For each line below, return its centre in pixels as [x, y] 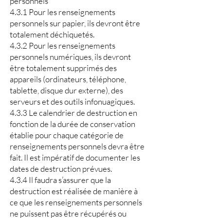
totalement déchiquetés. [52, 34]
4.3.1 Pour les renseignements [63, 12]
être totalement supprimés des [63, 68]
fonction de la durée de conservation [73, 124]
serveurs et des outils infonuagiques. [72, 101]
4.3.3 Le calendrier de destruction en [73, 113]
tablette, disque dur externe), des [66, 90]
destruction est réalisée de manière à [74, 191]
